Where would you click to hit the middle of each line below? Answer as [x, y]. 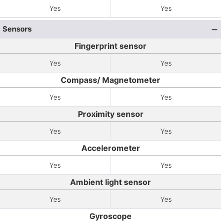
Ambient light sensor [110, 182]
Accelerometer [110, 148]
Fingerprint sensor [110, 46]
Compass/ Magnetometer [110, 80]
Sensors [17, 29]
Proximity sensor [110, 114]
